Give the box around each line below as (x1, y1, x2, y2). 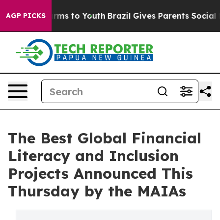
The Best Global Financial (8, 129, 201, 147)
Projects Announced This (8, 164, 193, 183)
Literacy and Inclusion (8, 146, 179, 165)
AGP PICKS (6, 11, 46, 20)
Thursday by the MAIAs (8, 182, 186, 200)
